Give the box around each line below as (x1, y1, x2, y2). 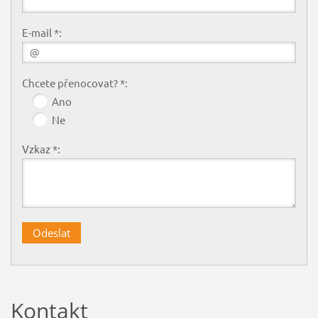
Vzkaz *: (21, 142, 60, 156)
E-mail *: (21, 26, 62, 40)
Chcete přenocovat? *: (21, 76, 128, 90)
